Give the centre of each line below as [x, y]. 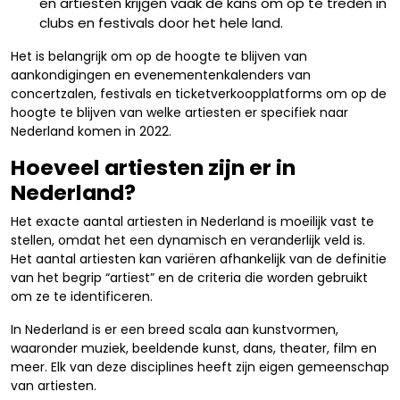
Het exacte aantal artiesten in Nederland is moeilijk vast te [192, 221]
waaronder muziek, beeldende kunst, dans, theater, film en [194, 348]
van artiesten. [54, 386]
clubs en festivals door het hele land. [161, 23]
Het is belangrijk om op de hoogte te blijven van [159, 56]
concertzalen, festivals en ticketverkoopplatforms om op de [199, 94]
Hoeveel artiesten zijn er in [153, 167]
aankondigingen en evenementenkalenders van [161, 75]
